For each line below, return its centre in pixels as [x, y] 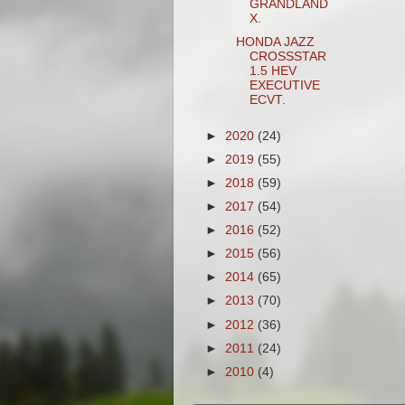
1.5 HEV [273, 71]
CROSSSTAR [287, 56]
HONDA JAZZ [275, 42]
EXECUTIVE [284, 85]
